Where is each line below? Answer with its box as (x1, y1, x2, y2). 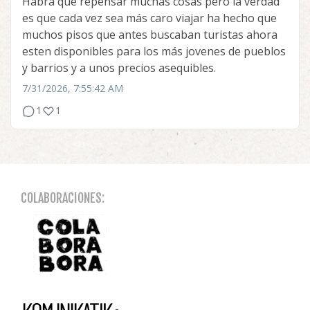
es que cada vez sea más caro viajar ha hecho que (22, 10, 277, 26)
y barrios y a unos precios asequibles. (22, 60, 216, 75)
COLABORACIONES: (21, 190, 104, 206)
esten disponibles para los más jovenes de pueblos (22, 43, 286, 59)
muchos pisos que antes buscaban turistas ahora (22, 26, 277, 42)
